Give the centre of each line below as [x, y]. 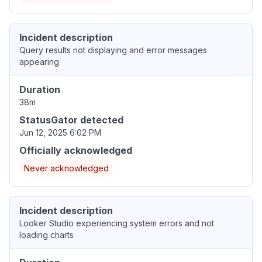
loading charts [46, 235]
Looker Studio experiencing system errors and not [117, 223]
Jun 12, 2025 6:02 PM [60, 132]
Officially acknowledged [76, 150]
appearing [39, 61]
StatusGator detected [71, 120]
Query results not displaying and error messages [113, 50]
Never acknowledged [66, 168]
